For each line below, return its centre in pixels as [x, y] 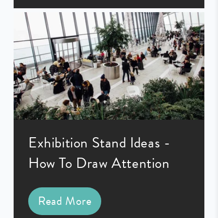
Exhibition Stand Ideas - [99, 142]
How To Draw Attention [99, 163]
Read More [65, 201]
